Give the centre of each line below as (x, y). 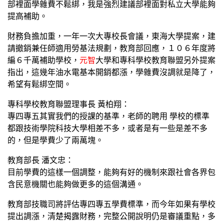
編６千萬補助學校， (43, 60)
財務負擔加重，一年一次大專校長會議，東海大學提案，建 (111, 36)
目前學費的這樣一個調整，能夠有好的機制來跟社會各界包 (111, 172)
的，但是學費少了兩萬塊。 (55, 140)
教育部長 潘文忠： (40, 160)
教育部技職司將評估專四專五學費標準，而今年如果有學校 (111, 204)
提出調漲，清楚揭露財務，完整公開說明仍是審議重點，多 (111, 216)
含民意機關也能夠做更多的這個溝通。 (75, 184)
